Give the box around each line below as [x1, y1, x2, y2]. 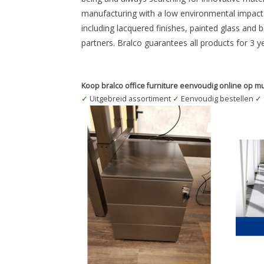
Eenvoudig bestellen [179, 94, 255, 104]
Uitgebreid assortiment [88, 94, 173, 104]
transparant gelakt [118, 118, 180, 128]
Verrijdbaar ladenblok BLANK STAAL [89, 106, 210, 117]
